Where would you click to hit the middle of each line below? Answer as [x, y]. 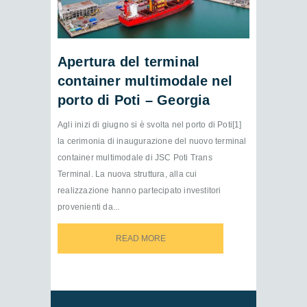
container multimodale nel [145, 81]
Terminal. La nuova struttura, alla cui [127, 174]
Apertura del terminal [129, 61]
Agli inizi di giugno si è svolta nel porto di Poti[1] [150, 124]
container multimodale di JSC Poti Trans [135, 157]
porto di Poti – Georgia [134, 100]
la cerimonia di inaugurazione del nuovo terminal [152, 141]
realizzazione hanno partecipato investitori [139, 190]
